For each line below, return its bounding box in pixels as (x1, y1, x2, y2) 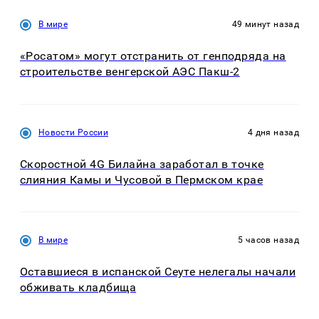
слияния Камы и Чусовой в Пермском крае (20, 172, 263, 187)
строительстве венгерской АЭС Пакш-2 (20, 65, 240, 79)
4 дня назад (248, 127, 299, 137)
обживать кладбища (20, 281, 137, 295)
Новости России (38, 127, 109, 137)
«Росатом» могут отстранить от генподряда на (20, 49, 286, 63)
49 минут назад (231, 19, 299, 29)
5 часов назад (238, 235, 299, 246)
